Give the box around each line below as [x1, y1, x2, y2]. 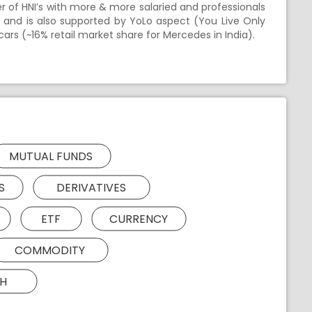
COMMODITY [14, 242, 85, 258]
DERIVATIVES [56, 179, 126, 196]
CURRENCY [109, 210, 168, 227]
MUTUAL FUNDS [9, 148, 93, 164]
